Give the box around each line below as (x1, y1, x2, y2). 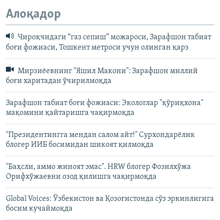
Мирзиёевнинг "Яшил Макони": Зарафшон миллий (16, 67, 198, 76)
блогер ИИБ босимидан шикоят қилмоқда (6, 141, 154, 149)
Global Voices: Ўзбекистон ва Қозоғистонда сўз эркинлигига (6, 195, 214, 203)
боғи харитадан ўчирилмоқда (6, 77, 111, 85)
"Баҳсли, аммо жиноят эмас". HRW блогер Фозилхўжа (6, 163, 191, 171)
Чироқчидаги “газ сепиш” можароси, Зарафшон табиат (16, 33, 211, 42)
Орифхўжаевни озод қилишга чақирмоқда (6, 173, 157, 181)
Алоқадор (6, 7, 61, 21)
